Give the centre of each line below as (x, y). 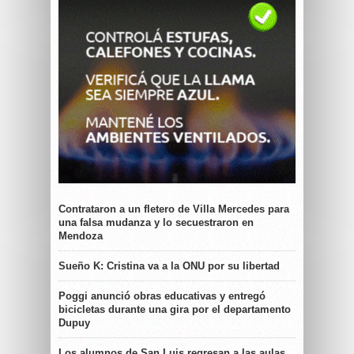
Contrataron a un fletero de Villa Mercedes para (174, 209)
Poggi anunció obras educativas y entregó (162, 296)
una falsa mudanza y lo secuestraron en (156, 222)
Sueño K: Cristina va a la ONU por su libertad (169, 266)
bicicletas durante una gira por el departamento (175, 309)
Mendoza (81, 236)
